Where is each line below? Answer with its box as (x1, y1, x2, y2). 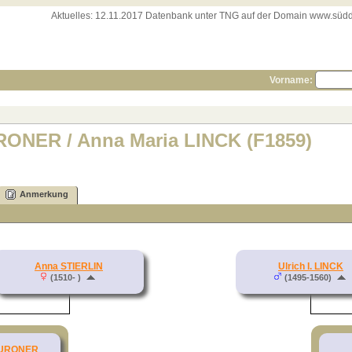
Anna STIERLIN (35, 260, 103, 272)
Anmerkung (20, 189, 68, 200)
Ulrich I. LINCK (278, 260, 343, 272)
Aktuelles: (51, 10, 93, 21)
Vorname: (265, 75, 315, 86)
